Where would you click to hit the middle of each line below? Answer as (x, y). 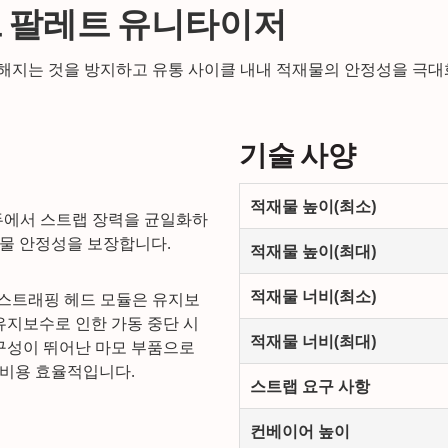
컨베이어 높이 (300, 431)
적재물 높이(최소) (313, 206)
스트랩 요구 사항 (310, 386)
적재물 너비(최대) (313, 341)
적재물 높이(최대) (313, 251)
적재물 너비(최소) (313, 296)
